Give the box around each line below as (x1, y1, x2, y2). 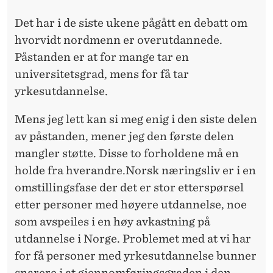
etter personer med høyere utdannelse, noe (15, 198, 247, 211)
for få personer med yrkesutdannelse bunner (15, 249, 257, 263)
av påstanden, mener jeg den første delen (15, 130, 234, 143)
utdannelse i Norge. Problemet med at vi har (15, 232, 251, 246)
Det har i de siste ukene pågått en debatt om (15, 16, 247, 30)
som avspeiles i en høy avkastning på (15, 215, 210, 229)
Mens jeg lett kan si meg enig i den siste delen (15, 113, 257, 126)
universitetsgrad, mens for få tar (15, 68, 189, 81)
